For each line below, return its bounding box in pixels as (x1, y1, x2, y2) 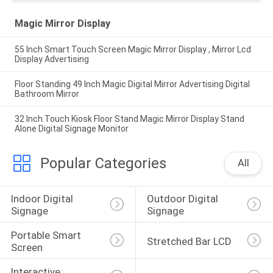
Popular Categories (40, 154, 166, 172)
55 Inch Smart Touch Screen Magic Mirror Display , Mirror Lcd (14, 44, 251, 55)
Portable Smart (10, 229, 83, 242)
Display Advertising (14, 54, 89, 65)
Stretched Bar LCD (146, 235, 232, 248)
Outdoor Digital (146, 193, 221, 205)
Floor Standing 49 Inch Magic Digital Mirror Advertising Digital (14, 79, 250, 90)
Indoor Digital (10, 193, 76, 205)
